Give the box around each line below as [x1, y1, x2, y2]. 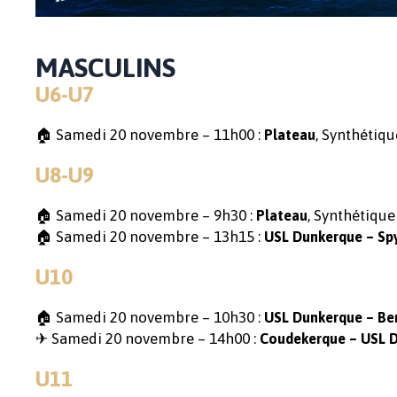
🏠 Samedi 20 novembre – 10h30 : [35, 308, 264, 326]
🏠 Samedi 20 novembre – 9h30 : [35, 206, 256, 224]
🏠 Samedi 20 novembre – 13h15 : [35, 228, 264, 245]
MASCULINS [35, 52, 175, 82]
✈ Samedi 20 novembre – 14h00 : [35, 330, 260, 347]
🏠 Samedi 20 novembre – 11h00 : [35, 126, 264, 144]
